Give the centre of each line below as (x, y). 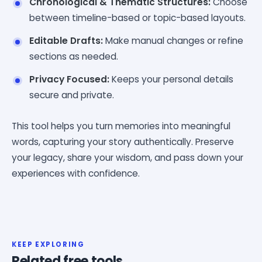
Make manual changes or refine (173, 40)
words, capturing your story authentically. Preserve (123, 142)
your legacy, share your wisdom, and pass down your (127, 157)
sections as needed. (74, 56)
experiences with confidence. (76, 173)
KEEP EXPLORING (48, 244)
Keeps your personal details (171, 79)
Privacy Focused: (69, 79)
